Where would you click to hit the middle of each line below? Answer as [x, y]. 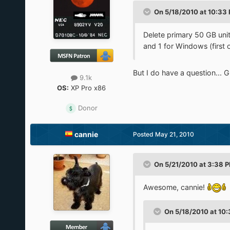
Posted [144, 134]
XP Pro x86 [88, 88]
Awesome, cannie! [175, 187]
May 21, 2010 [174, 134]
